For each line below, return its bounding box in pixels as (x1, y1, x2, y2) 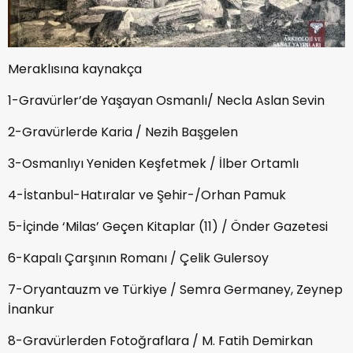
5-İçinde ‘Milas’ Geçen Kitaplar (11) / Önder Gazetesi (8, 217, 328, 236)
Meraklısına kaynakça (8, 60, 142, 79)
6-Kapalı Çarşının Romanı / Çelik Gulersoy (8, 249, 269, 268)
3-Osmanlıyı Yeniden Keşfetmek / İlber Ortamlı (8, 154, 299, 173)
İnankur (8, 300, 54, 319)
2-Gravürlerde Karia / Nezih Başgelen (8, 123, 238, 142)
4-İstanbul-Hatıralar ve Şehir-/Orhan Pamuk (8, 186, 286, 205)
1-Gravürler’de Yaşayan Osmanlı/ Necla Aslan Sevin (8, 91, 325, 110)
